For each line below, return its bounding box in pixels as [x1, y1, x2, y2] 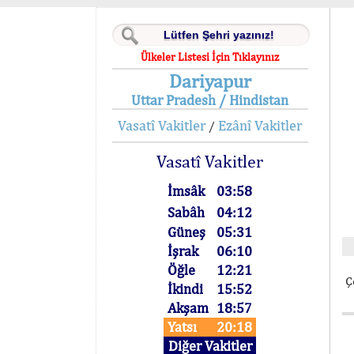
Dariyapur [168, 70, 251, 92]
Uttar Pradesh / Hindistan [131, 92, 289, 108]
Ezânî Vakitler [218, 117, 303, 134]
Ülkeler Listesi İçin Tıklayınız [141, 51, 280, 63]
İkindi [168, 281, 204, 297]
